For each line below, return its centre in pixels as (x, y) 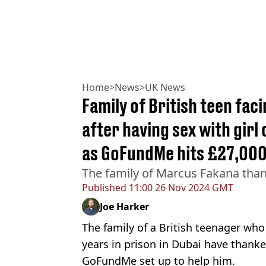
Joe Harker (124, 206)
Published (104, 187)
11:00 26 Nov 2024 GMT (180, 187)
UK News (165, 87)
